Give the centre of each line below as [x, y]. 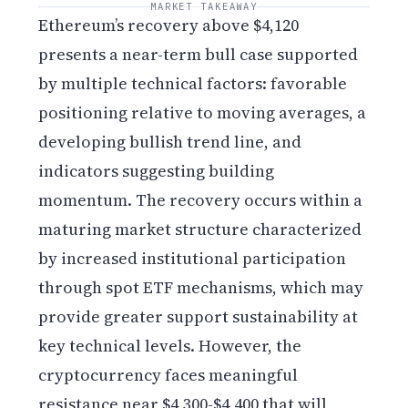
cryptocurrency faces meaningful [168, 374]
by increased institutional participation [193, 258]
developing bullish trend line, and [170, 141]
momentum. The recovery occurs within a [201, 199]
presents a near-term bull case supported [199, 54]
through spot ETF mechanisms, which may [201, 287]
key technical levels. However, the [170, 345]
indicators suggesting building [157, 170]
